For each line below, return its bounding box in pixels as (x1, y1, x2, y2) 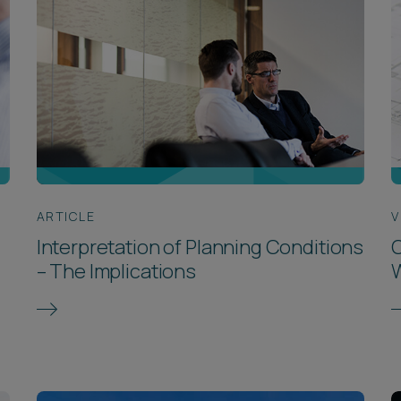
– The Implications (36, 257, 196, 285)
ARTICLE (36, 207, 96, 225)
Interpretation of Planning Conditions (36, 233, 364, 260)
